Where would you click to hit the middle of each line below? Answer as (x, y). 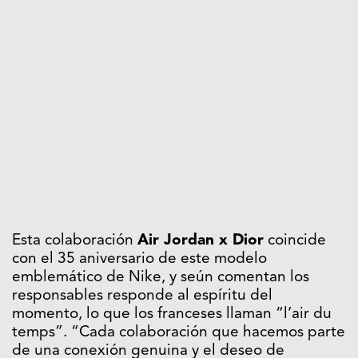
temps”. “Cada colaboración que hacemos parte (179, 333)
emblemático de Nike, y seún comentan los (161, 278)
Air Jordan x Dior (201, 241)
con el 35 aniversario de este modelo (139, 260)
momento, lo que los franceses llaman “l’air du (172, 315)
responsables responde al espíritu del (142, 296)
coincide (295, 241)
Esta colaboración (75, 241)
